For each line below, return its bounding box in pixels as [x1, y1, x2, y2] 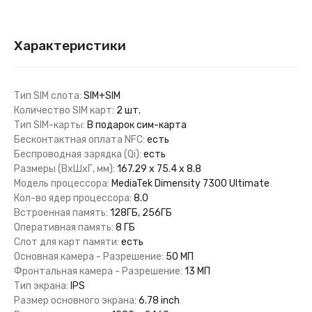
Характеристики [14, 38, 126, 54]
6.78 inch [139, 295, 180, 306]
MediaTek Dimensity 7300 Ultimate [111, 178, 270, 189]
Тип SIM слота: [14, 90, 81, 102]
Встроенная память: [14, 207, 108, 219]
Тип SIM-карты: [14, 119, 85, 131]
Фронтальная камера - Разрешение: [14, 265, 182, 277]
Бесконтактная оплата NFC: [14, 134, 145, 146]
